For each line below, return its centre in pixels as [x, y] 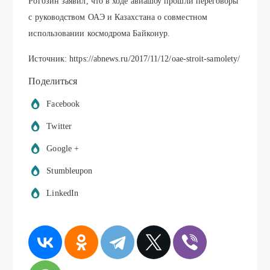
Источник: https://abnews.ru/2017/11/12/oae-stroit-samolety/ [134, 59]
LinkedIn [63, 193]
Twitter [59, 127]
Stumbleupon [70, 171]
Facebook [63, 104]
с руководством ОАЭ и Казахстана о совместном [118, 17]
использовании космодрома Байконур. [99, 34]
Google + [63, 149]
